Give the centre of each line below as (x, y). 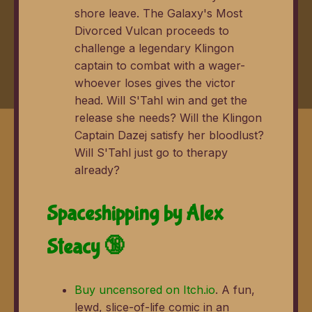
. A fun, (235, 289)
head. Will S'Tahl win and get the (161, 101)
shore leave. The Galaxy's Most (158, 14)
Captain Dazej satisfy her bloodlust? (169, 135)
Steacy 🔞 (86, 247)
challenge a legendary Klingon (154, 48)
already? (97, 170)
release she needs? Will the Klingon (168, 118)
